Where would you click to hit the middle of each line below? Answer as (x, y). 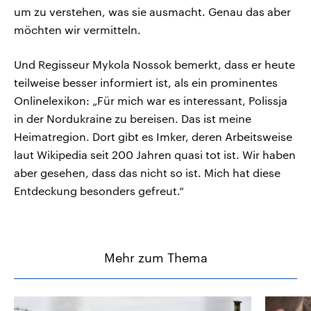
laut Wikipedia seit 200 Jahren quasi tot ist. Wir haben (155, 155)
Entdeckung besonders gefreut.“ (99, 191)
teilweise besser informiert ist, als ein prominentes (146, 83)
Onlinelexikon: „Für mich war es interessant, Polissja (151, 101)
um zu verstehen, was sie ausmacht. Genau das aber (152, 12)
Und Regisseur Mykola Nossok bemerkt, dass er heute (154, 65)
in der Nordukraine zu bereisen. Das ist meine (133, 119)
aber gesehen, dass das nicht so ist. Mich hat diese (147, 173)
